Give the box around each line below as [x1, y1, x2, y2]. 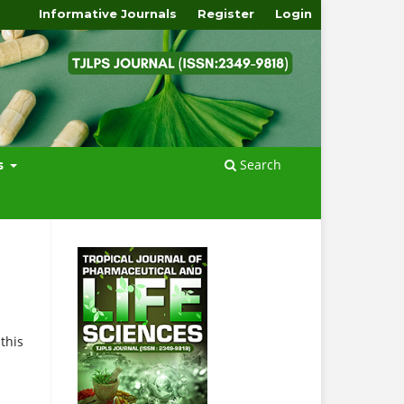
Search [236, 155, 281, 173]
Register [197, 5, 255, 21]
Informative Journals [39, 5, 178, 21]
